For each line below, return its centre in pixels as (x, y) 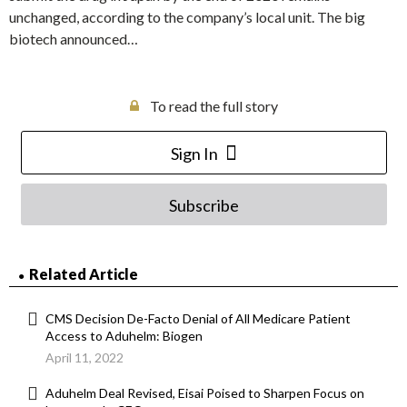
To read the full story (213, 106)
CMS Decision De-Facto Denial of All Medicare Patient (198, 319)
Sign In (194, 154)
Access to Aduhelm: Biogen (124, 336)
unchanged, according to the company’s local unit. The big (187, 17)
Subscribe (203, 206)
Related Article (84, 274)
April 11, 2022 (84, 358)
